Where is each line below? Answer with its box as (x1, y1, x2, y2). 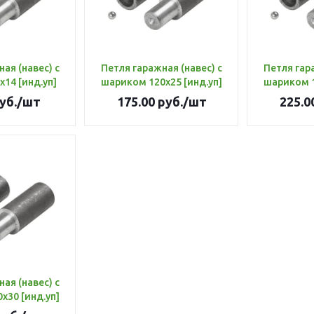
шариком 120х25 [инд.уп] (184, 76, 222, 88)
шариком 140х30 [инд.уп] (21, 291, 60, 302)
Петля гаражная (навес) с (101, 62, 222, 74)
